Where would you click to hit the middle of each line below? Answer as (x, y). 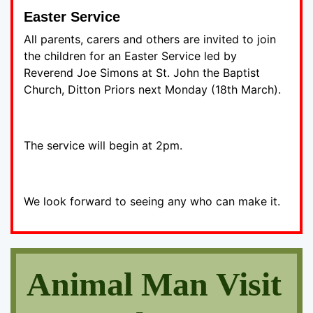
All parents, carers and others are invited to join (150, 39)
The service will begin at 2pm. (103, 145)
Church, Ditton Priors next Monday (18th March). (152, 89)
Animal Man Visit (154, 284)
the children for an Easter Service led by (130, 56)
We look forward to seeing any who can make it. (152, 201)
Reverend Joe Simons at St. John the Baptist (142, 72)
